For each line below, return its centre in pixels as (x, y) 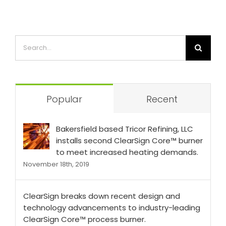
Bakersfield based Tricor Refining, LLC (125, 129)
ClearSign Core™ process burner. (84, 219)
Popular (64, 99)
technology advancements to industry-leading (112, 208)
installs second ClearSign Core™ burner (129, 141)
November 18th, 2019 (56, 164)
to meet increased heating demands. (127, 152)
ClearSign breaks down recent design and (102, 196)
